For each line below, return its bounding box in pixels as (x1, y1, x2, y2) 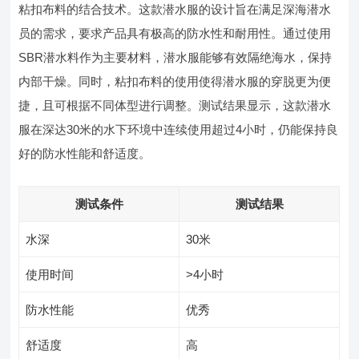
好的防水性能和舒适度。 (18, 147, 151, 160)
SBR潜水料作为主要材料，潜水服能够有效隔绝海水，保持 (18, 50, 333, 64)
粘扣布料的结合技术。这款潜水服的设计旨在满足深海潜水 (18, 2, 332, 16)
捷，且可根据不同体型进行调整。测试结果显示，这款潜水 (18, 99, 332, 112)
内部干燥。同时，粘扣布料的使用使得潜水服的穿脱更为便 (18, 75, 332, 88)
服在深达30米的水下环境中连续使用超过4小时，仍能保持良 (18, 123, 339, 136)
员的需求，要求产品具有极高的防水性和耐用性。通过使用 (18, 26, 332, 40)
